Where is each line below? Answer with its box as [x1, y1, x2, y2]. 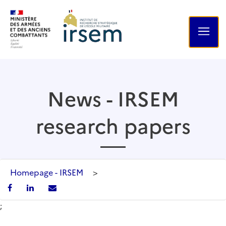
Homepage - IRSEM [10, 166, 83, 178]
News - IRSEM [47, 83, 179, 111]
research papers [35, 110, 191, 139]
